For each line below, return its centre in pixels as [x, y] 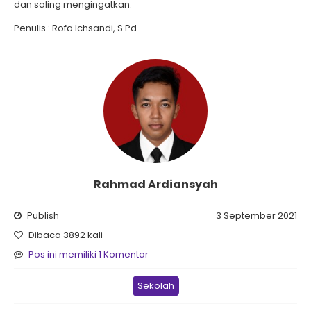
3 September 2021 [257, 216]
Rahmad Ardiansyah [155, 184]
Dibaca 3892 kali [65, 235]
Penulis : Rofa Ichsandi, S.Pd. [76, 28]
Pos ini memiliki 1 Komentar [89, 254]
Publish [42, 216]
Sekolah [155, 286]
